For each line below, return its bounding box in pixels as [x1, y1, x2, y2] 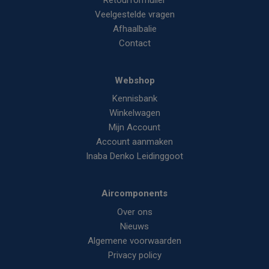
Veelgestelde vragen [94, 8, 175, 20]
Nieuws [120, 220, 149, 232]
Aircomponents [101, 188, 168, 199]
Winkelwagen [109, 107, 160, 118]
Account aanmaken [96, 136, 173, 147]
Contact [118, 37, 151, 49]
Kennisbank [112, 93, 157, 104]
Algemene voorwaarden [88, 235, 181, 246]
